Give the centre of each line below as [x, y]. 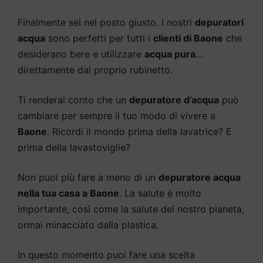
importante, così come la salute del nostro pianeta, [131, 209]
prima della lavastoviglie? [74, 147]
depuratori [219, 22]
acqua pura [170, 54]
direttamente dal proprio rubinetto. [95, 70]
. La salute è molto [160, 193]
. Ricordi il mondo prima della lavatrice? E [139, 131]
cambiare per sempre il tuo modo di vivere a [117, 115]
